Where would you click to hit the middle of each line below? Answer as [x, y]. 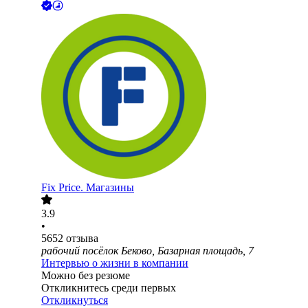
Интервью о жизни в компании [115, 263]
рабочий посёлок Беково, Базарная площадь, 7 [147, 251]
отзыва [82, 239]
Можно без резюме [86, 276]
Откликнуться [75, 300]
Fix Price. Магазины [88, 188]
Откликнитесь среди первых [109, 288]
